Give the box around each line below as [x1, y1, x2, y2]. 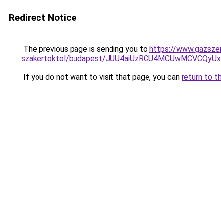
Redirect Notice [9, 12, 76, 23]
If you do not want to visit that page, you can [21, 73, 182, 82]
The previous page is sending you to [21, 44, 149, 54]
